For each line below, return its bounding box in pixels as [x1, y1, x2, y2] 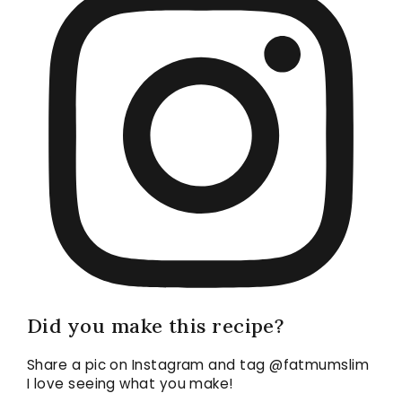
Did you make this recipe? [27, 312, 284, 338]
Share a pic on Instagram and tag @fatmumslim [27, 354, 370, 374]
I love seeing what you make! [27, 373, 233, 393]
